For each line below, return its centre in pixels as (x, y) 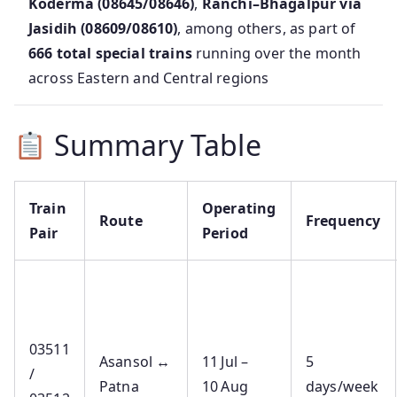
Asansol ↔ (135, 362)
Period (225, 234)
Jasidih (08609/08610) (103, 29)
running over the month (276, 54)
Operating (239, 209)
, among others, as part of (267, 29)
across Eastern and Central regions (149, 78)
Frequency (343, 221)
